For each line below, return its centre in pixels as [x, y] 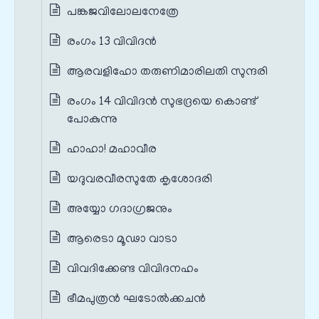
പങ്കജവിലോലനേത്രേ [123, 12]
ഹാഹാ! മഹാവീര [112, 150]
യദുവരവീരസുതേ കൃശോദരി [140, 180]
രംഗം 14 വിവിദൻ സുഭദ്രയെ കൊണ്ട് [162, 102]
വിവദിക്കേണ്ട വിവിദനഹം [133, 270]
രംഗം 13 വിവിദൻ [112, 42]
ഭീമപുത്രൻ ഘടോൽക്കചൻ [136, 299]
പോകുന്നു [92, 120]
